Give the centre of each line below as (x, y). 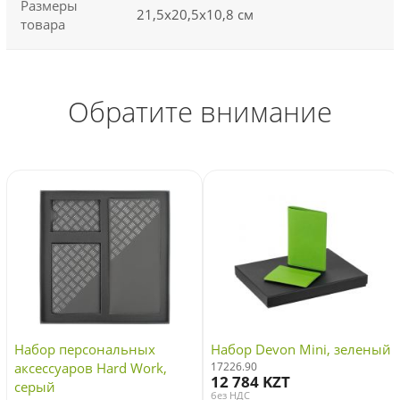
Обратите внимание (200, 111)
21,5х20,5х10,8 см (195, 14)
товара (43, 24)
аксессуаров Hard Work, (91, 368)
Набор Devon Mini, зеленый (301, 350)
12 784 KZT (251, 382)
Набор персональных (85, 350)
